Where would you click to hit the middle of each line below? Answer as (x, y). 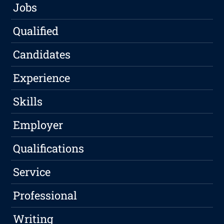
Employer (38, 124)
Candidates (42, 54)
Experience (42, 77)
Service (32, 171)
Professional (45, 195)
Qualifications (49, 148)
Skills (28, 101)
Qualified (36, 30)
